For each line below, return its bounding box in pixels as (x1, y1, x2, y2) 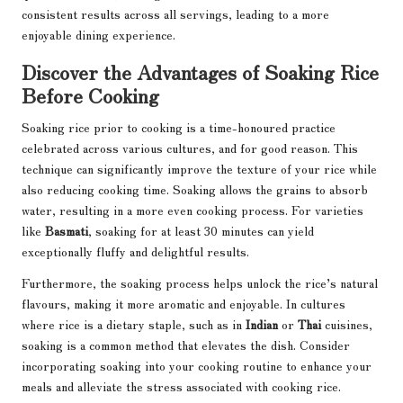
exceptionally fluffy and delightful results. (22, 242, 249, 261)
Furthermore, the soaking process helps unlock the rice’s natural (22, 273, 378, 292)
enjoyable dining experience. (22, 25, 175, 44)
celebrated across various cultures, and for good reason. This (22, 139, 358, 157)
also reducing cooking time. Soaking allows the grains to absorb (22, 180, 368, 199)
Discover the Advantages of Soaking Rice (22, 57, 379, 86)
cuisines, (321, 315, 372, 334)
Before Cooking (22, 80, 159, 110)
